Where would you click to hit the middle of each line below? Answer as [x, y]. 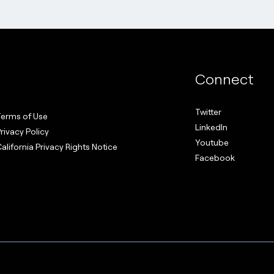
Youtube [212, 142]
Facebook [215, 157]
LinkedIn [212, 127]
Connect [225, 78]
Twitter [209, 111]
